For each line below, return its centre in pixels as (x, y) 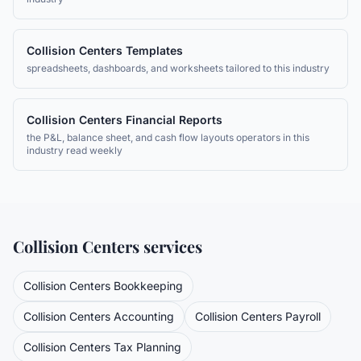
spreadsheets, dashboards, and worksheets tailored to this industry (178, 68)
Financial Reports (174, 120)
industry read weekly (75, 150)
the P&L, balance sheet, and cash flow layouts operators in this (168, 137)
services (171, 246)
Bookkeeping (148, 286)
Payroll (303, 316)
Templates (154, 50)
